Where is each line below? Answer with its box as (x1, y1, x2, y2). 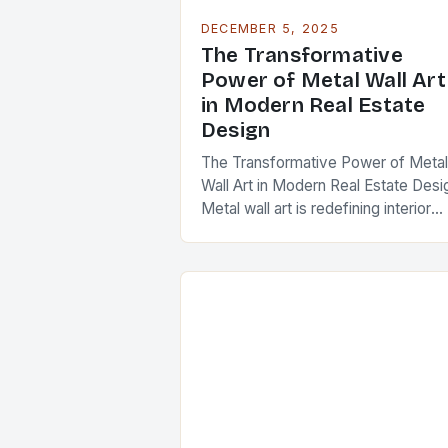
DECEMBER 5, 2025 (201, 21, 339, 36)
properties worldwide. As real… (201, 268, 414, 287)
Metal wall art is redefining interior (201, 199, 431, 218)
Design (201, 118, 271, 143)
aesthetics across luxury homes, (201, 222, 425, 241)
